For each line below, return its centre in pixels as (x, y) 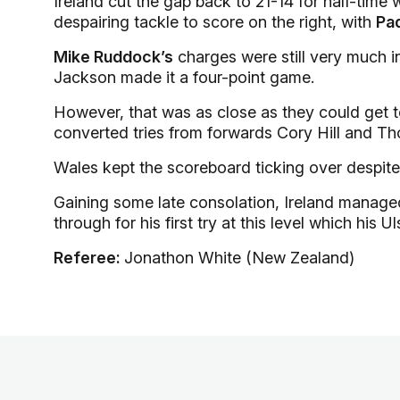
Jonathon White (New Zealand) (239, 258)
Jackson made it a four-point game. (184, 77)
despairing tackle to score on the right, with (215, 22)
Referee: (89, 258)
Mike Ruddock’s (113, 57)
